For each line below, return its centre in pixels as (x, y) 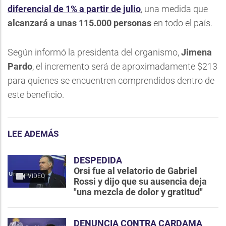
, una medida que (174, 9)
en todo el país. (182, 23)
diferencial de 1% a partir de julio (74, 9)
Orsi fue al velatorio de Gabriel (135, 171)
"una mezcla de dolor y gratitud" (138, 192)
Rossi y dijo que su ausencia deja (140, 181)
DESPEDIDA (98, 160)
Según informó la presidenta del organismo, (93, 52)
